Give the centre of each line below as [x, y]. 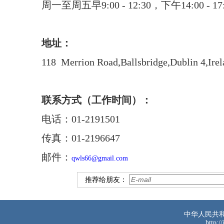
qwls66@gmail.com [100, 158]
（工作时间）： [116, 100]
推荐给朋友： [107, 180]
